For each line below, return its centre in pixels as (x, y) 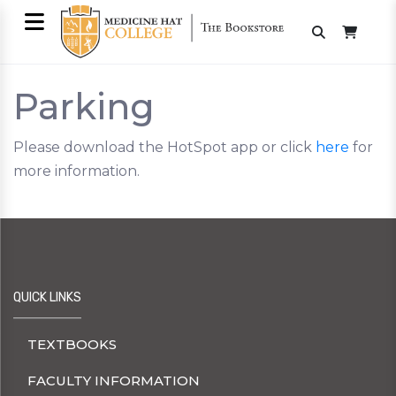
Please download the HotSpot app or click (164, 148)
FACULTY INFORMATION (114, 381)
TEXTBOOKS (72, 345)
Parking (84, 107)
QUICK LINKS (47, 298)
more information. (76, 171)
